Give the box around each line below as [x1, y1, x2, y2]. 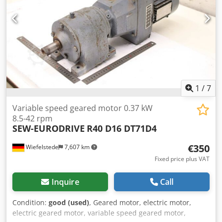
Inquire [51, 176, 79, 188]
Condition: [12, 198, 49, 208]
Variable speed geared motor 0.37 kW [12, 103, 153, 114]
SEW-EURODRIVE [12, 122, 85, 135]
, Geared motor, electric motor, [89, 198, 191, 208]
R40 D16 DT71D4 [87, 122, 157, 135]
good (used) [49, 198, 89, 208]
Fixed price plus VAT [155, 155, 210, 164]
